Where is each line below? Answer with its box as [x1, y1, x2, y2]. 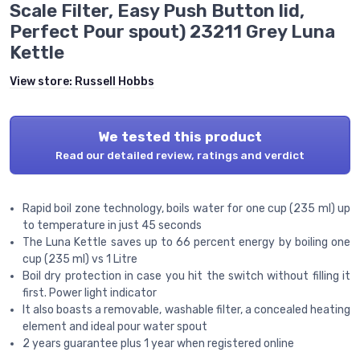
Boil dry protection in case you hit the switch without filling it [22, 269, 350, 284]
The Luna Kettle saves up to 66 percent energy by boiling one [22, 235, 350, 250]
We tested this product [98, 129, 262, 145]
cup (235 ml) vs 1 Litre [22, 252, 137, 267]
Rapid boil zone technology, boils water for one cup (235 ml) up [22, 202, 350, 216]
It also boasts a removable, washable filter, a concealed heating [22, 303, 350, 317]
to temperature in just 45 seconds [22, 219, 202, 233]
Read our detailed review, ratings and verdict [55, 149, 305, 162]
